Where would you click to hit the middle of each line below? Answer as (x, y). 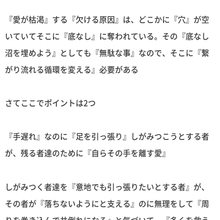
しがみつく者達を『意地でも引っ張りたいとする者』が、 (107, 186)
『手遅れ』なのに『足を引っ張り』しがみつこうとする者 (107, 136)
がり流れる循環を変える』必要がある (72, 69)
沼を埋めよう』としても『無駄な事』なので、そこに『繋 (107, 52)
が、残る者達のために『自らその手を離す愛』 (87, 153)
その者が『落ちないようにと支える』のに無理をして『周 (107, 203)
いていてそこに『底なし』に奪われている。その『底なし (107, 36)
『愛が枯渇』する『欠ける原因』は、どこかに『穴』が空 (107, 19)
